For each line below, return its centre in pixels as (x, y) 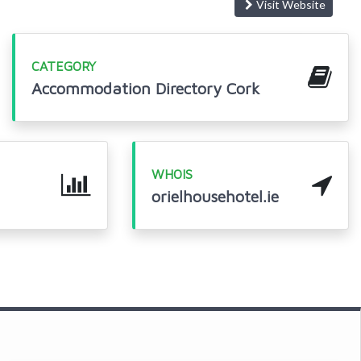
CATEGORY (63, 66)
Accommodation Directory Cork (145, 88)
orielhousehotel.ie (216, 196)
